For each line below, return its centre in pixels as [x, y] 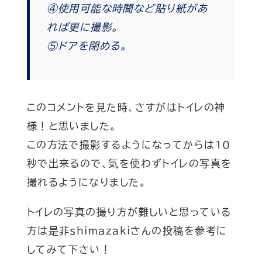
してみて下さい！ [69, 249]
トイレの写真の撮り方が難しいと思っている [129, 212]
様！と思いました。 [72, 126]
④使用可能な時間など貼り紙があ [127, 8]
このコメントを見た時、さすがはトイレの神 [126, 108]
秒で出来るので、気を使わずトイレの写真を [129, 164]
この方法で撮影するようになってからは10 [129, 145]
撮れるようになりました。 [86, 182]
